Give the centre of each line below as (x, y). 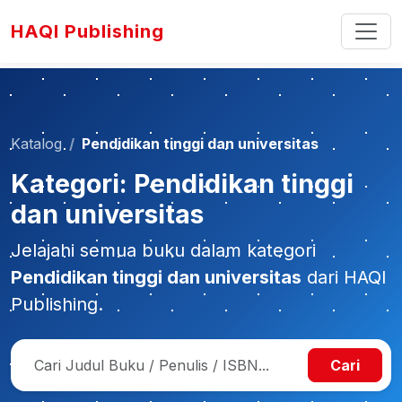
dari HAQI (344, 277)
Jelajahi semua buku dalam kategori (163, 250)
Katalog (36, 144)
